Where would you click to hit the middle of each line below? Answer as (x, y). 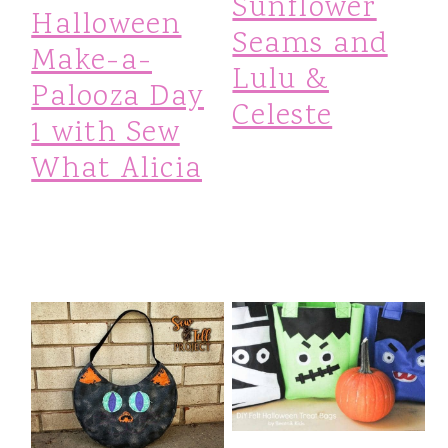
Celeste (282, 117)
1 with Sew (105, 133)
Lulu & (280, 81)
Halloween (106, 25)
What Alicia (116, 169)
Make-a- (91, 61)
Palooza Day (117, 97)
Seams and (310, 45)
